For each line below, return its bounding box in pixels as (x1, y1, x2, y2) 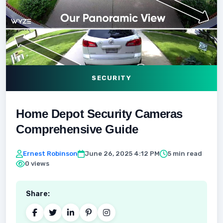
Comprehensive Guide (16, 122, 138, 136)
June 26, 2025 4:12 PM (85, 150, 160, 157)
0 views (25, 160, 49, 167)
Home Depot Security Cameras (16, 107, 183, 120)
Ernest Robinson (23, 150, 78, 157)
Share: (26, 190, 50, 198)
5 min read (168, 150, 202, 157)
